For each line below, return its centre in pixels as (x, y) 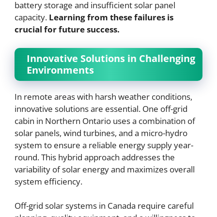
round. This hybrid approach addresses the (95, 157)
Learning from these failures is (111, 17)
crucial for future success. (67, 29)
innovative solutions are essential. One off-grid (101, 108)
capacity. (32, 17)
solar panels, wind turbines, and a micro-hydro (101, 133)
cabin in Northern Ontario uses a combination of (105, 121)
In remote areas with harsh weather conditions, (103, 96)
